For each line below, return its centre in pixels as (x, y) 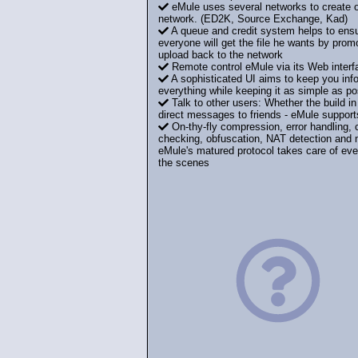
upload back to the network (220, 55)
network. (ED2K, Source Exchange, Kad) (253, 19)
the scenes (183, 163)
